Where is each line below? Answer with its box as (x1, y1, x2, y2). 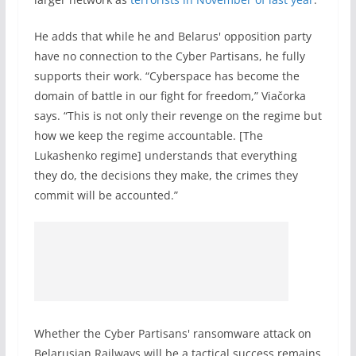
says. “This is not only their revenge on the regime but (33, 108, 322, 123)
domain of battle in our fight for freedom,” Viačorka (33, 88, 306, 103)
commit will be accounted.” (33, 188, 178, 203)
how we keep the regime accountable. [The (33, 128, 263, 143)
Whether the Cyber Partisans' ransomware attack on (33, 326, 311, 341)
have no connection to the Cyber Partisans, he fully (33, 48, 305, 64)
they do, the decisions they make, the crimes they (33, 168, 298, 183)
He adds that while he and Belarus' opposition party (33, 29, 311, 44)
